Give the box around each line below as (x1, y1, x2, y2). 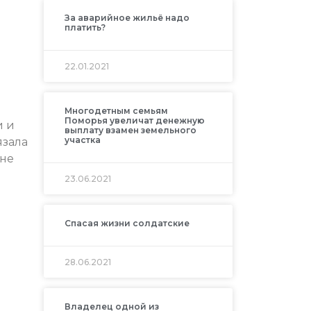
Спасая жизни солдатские (64, 217, 190, 228)
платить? (64, 22, 106, 33)
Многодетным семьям (64, 105, 168, 116)
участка (64, 134, 101, 145)
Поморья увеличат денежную (64, 115, 205, 126)
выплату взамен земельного (64, 124, 196, 135)
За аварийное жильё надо (64, 12, 190, 23)
